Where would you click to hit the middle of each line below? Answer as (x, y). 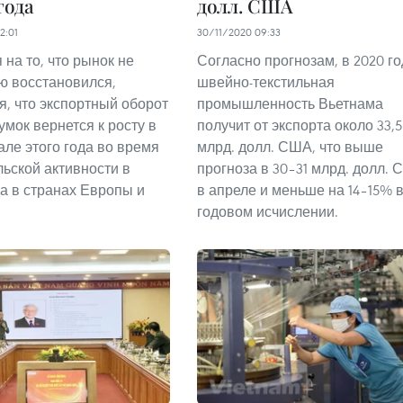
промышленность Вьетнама (290, 103)
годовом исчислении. (268, 211)
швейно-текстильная (266, 81)
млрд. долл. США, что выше (290, 146)
